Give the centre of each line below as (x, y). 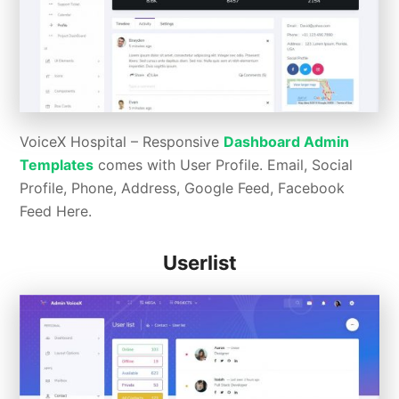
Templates (57, 165)
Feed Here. (56, 212)
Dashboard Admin (287, 142)
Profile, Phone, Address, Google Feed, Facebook (183, 188)
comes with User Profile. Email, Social (224, 165)
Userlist (199, 263)
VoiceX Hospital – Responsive (122, 142)
